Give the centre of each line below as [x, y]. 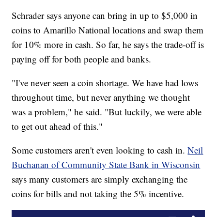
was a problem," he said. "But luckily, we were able [107, 112]
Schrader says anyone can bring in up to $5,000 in [105, 15]
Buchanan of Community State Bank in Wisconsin [106, 165]
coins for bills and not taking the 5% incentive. [98, 194]
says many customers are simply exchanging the [100, 179]
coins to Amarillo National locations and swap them [108, 30]
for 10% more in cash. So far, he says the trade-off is [108, 45]
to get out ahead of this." [57, 126]
